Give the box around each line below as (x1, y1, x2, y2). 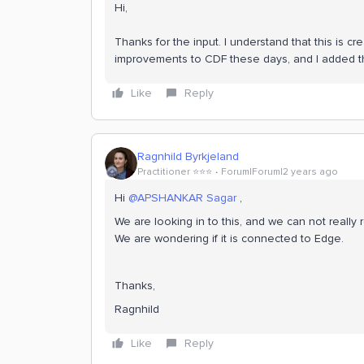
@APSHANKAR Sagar (128, 191, 236, 205)
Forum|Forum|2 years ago (221, 165, 338, 178)
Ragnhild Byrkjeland (137, 149, 239, 163)
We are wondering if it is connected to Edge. (115, 232, 344, 245)
